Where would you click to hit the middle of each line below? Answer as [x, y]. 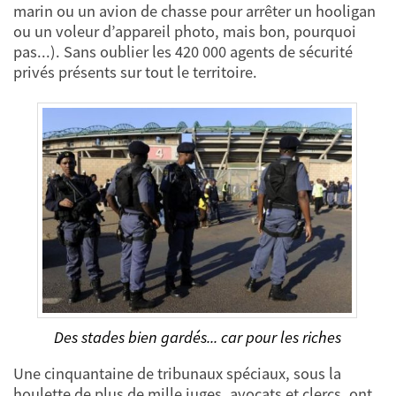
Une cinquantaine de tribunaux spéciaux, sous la [177, 373]
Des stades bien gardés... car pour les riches [197, 337]
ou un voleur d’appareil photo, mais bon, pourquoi [185, 31]
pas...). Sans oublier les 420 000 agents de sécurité [183, 51]
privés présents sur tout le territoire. [135, 72]
